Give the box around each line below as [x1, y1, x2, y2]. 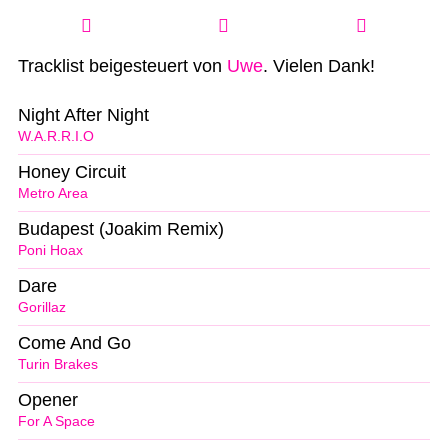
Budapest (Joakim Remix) [18, 219, 224, 240]
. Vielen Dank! [263, 56, 375, 77]
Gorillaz [18, 299, 66, 315]
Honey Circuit [18, 162, 126, 183]
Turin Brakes [18, 356, 98, 372]
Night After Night [18, 105, 149, 126]
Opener [18, 389, 78, 410]
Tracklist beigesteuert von [18, 56, 227, 77]
